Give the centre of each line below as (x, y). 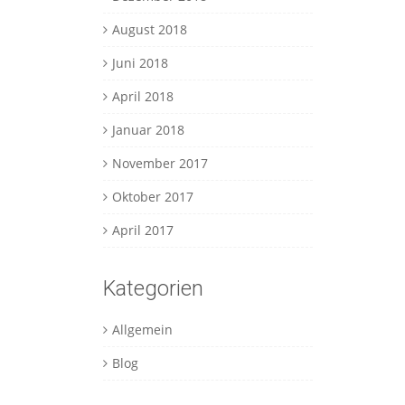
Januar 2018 (148, 130)
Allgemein (142, 330)
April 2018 (142, 97)
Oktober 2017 (152, 197)
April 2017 (142, 231)
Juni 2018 (140, 63)
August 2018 (149, 30)
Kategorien (153, 289)
